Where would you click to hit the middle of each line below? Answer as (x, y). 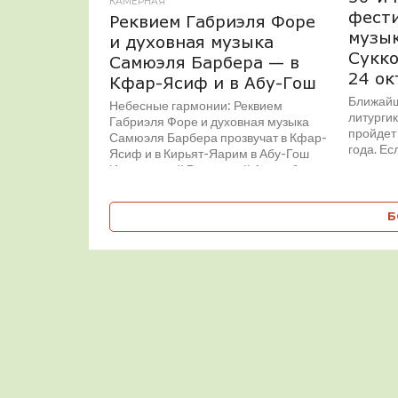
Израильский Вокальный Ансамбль (210, 169)
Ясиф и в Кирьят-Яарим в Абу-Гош (210, 153)
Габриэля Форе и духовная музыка (210, 121)
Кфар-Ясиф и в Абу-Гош (213, 83)
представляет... (154, 185)
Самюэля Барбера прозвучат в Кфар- (219, 137)
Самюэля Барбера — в (205, 62)
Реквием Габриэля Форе (213, 21)
